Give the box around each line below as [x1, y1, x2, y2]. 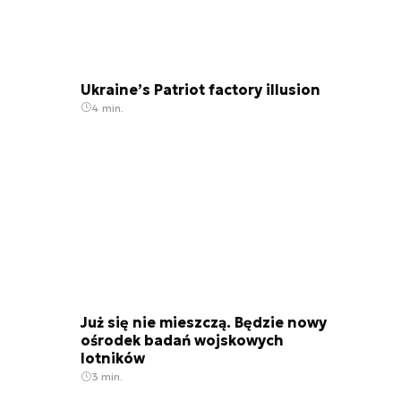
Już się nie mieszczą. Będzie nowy [81, 313, 327, 332]
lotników [81, 349, 145, 368]
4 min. [91, 100, 124, 115]
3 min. [91, 370, 123, 384]
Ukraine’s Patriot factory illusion [81, 80, 320, 98]
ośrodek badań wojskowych [81, 331, 284, 350]
